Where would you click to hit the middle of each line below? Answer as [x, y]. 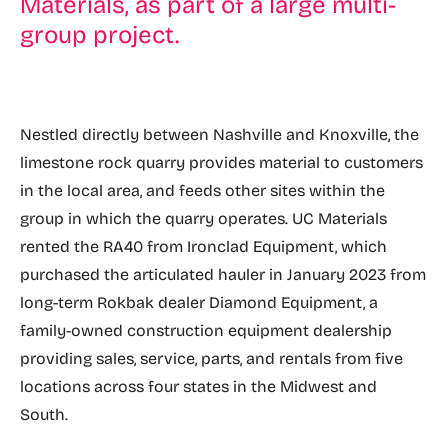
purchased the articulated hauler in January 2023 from [223, 274]
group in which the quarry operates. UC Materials [203, 218]
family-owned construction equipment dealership [206, 330]
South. [44, 414]
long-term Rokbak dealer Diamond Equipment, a [199, 302]
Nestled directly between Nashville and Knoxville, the [219, 134]
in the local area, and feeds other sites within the [202, 190]
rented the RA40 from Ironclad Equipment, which [203, 246]
